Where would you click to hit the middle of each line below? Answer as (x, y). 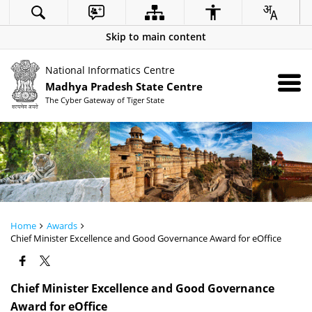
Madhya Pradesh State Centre (124, 86)
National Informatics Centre (110, 70)
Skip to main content (156, 37)
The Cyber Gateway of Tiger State (105, 100)
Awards (62, 226)
